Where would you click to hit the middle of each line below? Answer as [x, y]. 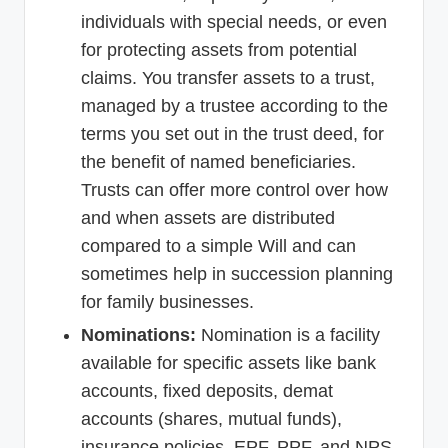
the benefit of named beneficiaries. [218, 162]
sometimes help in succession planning [237, 274]
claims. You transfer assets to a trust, [228, 78]
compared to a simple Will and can [218, 246]
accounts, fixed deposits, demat [207, 391]
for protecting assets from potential [219, 50]
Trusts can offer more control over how [234, 190]
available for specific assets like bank [228, 363]
